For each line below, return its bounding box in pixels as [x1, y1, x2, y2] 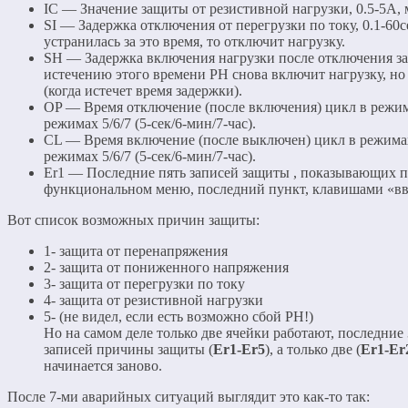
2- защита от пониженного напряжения [44, 259, 289, 275]
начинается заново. [44, 357, 162, 373]
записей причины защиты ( [44, 341, 213, 357]
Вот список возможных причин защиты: [7, 211, 260, 228]
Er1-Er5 [213, 341, 265, 357]
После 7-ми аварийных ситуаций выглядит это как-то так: [7, 388, 370, 404]
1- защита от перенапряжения [44, 242, 228, 259]
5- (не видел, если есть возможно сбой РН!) [44, 308, 313, 324]
